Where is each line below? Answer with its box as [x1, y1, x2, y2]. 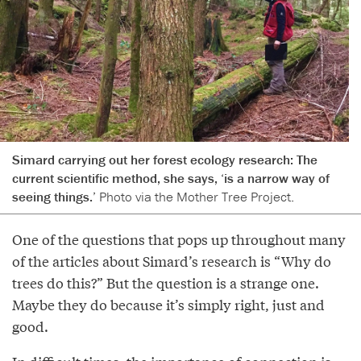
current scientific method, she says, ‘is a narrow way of [12, 169, 330, 188]
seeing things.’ [12, 188, 99, 206]
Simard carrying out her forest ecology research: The [12, 151, 317, 169]
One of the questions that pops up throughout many [12, 229, 346, 250]
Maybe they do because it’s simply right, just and [12, 294, 325, 315]
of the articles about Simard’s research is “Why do [12, 251, 331, 272]
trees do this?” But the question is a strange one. [12, 272, 319, 293]
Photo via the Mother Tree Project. [99, 188, 294, 206]
